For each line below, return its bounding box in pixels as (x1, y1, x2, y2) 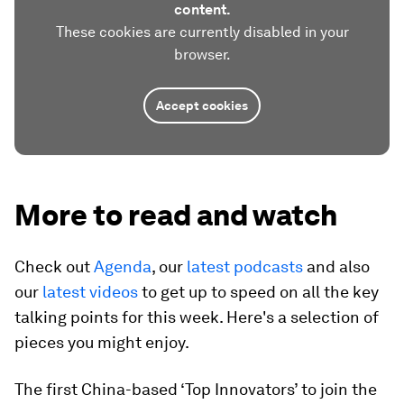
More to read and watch (14, 197, 337, 233)
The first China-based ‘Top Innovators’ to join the (14, 380, 377, 399)
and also (303, 257, 370, 276)
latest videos (42, 282, 138, 301)
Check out (14, 257, 94, 276)
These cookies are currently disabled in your (55, 23, 349, 41)
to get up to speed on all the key (138, 282, 379, 301)
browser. (173, 46, 231, 63)
